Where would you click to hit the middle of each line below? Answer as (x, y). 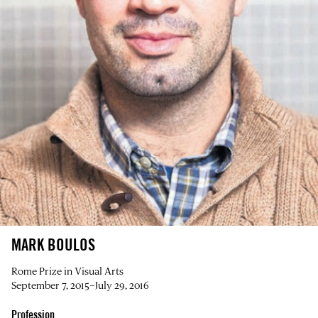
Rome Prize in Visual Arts (67, 270)
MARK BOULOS (53, 244)
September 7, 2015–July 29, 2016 (80, 285)
